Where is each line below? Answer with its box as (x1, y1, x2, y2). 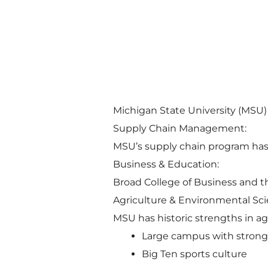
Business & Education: (112, 159, 219, 170)
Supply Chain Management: (112, 123, 246, 135)
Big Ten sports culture (141, 248, 247, 260)
